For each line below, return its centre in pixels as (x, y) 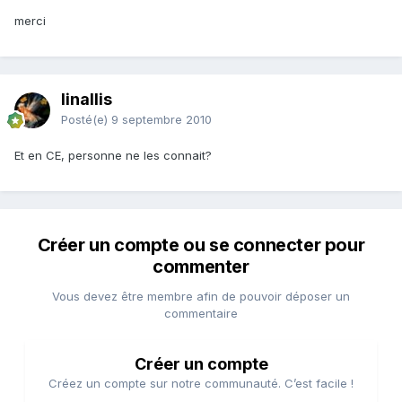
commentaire (201, 314)
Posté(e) (86, 120)
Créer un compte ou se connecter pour (201, 245)
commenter (201, 267)
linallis (87, 100)
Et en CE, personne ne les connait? (113, 156)
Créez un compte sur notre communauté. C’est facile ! (201, 384)
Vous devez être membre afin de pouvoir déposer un (201, 297)
